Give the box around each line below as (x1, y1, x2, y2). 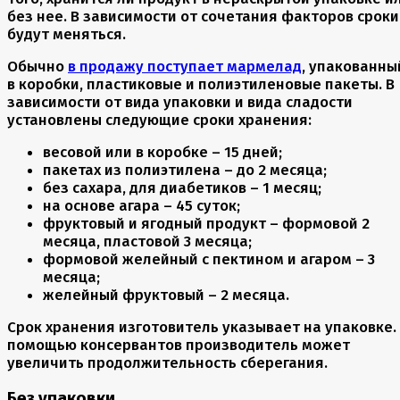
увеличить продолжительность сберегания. (7, 354, 328, 372)
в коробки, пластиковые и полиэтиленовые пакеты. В (7, 75, 395, 94)
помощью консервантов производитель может (7, 336, 350, 354)
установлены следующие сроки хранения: (7, 111, 312, 129)
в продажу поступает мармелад (68, 57, 302, 76)
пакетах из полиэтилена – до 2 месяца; (43, 161, 327, 179)
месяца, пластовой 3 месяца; (43, 232, 252, 251)
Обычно (7, 57, 68, 76)
